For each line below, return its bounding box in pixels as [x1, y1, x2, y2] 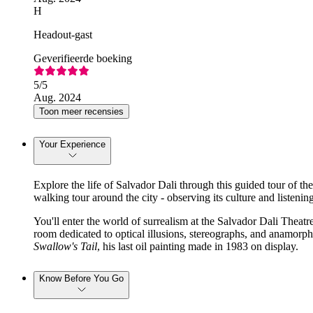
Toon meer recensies [39, 105, 124, 117]
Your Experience [39, 138, 105, 150]
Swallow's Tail [34, 240, 97, 252]
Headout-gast [34, 28, 92, 41]
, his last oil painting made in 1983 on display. [97, 240, 298, 252]
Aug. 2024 [34, 91, 81, 103]
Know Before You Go [39, 272, 124, 284]
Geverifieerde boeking [34, 52, 132, 64]
